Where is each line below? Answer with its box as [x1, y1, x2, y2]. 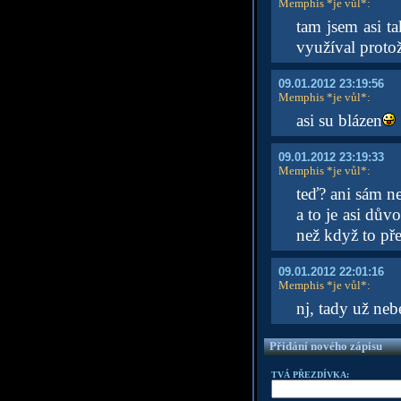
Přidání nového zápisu [269, 339, 382, 353]
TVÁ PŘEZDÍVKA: [270, 370, 349, 380]
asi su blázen [295, 111, 382, 130]
